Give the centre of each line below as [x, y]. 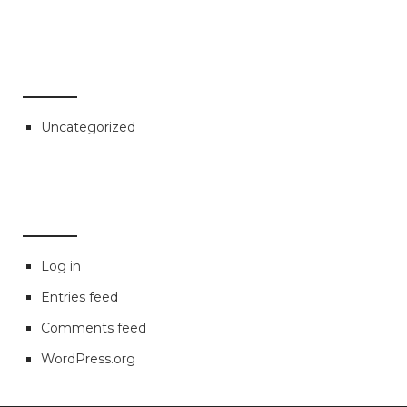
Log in [61, 266]
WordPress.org [88, 358]
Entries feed [79, 297]
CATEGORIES [95, 72]
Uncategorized [88, 127]
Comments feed [94, 328]
